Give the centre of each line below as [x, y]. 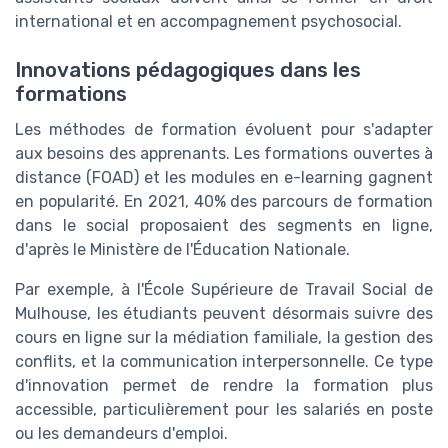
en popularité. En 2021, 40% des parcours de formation [224, 201]
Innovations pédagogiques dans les [188, 69]
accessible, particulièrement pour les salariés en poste [224, 409]
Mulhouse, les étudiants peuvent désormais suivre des [224, 313]
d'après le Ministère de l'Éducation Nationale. [182, 249]
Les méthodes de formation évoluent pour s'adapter [224, 129]
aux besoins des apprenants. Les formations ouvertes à [224, 153]
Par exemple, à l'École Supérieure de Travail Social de [224, 289]
